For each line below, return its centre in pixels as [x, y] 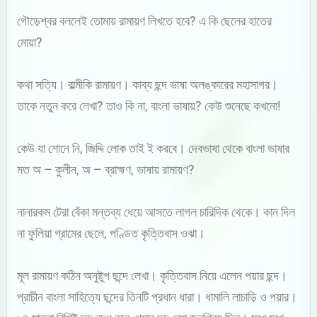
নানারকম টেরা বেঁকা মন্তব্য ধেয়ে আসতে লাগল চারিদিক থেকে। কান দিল [156, 212]
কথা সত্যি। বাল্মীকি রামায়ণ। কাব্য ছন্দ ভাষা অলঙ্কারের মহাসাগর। [148, 84]
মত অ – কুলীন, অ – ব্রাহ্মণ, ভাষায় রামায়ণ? [106, 169]
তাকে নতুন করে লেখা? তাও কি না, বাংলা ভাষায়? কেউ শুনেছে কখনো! [149, 105]
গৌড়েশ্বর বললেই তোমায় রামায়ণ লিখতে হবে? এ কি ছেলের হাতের [145, 21]
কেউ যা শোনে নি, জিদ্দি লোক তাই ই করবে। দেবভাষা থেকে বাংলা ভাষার [154, 148]
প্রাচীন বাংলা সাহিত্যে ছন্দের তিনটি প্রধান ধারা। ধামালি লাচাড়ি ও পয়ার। [157, 296]
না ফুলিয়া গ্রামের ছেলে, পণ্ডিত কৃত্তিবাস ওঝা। [111, 233]
